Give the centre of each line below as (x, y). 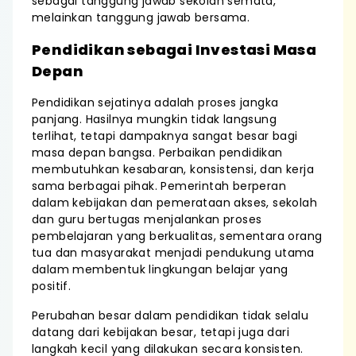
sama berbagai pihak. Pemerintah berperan (159, 186)
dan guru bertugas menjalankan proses (147, 219)
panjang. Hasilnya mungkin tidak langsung (154, 119)
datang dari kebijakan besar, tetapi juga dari (161, 332)
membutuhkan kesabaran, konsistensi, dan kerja (173, 169)
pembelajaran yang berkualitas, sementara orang (177, 236)
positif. (52, 286)
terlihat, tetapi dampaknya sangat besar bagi (165, 136)
